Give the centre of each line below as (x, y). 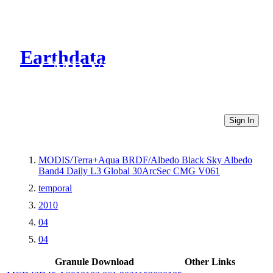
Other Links (210, 261)
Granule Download (94, 261)
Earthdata (63, 58)
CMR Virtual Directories (142, 68)
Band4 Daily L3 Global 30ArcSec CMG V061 (129, 171)
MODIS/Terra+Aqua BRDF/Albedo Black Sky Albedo (145, 160)
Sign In (242, 120)
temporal (55, 188)
